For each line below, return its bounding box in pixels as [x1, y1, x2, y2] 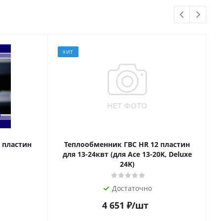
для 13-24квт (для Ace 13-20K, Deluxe [62, 149, 192, 159]
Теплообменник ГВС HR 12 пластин [64, 140, 190, 149]
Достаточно [112, 184, 152, 193]
